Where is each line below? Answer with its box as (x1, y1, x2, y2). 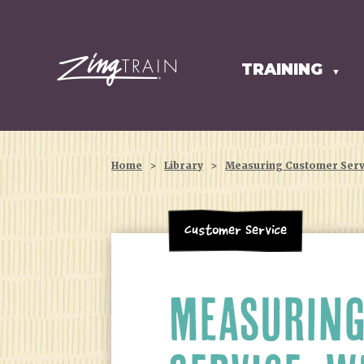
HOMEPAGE (56, 61, 153, 80)
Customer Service (184, 223, 288, 237)
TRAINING (241, 59, 327, 79)
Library (164, 159, 204, 171)
